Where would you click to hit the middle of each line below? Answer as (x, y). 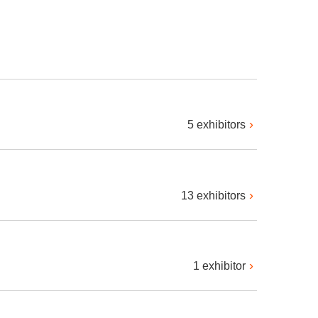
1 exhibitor (219, 266)
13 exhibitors (213, 195)
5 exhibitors (216, 125)
